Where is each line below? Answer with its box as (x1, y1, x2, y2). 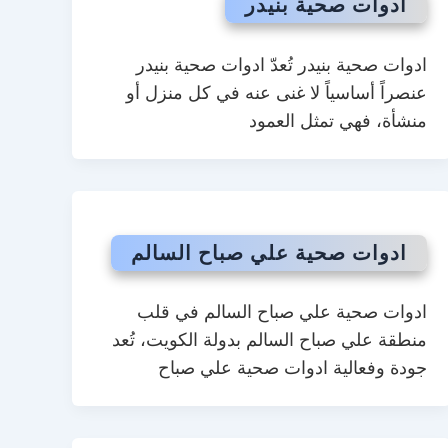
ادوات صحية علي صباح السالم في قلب (136, 302, 427, 323)
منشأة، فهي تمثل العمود (248, 110, 427, 131)
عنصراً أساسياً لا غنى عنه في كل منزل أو (125, 82, 427, 103)
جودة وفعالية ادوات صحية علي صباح (157, 358, 427, 379)
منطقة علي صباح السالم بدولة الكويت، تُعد (111, 330, 427, 351)
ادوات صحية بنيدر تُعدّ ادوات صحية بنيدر (135, 54, 427, 75)
